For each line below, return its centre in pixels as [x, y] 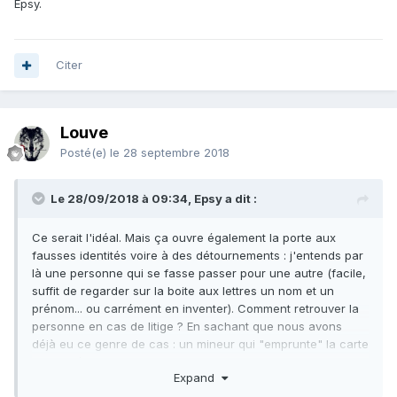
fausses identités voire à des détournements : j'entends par [198, 256]
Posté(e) [85, 153]
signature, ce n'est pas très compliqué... [145, 380]
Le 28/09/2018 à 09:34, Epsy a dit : [154, 199]
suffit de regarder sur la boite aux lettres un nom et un [183, 291]
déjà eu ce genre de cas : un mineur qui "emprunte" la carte [200, 344]
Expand [197, 377]
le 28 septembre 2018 [170, 153]
